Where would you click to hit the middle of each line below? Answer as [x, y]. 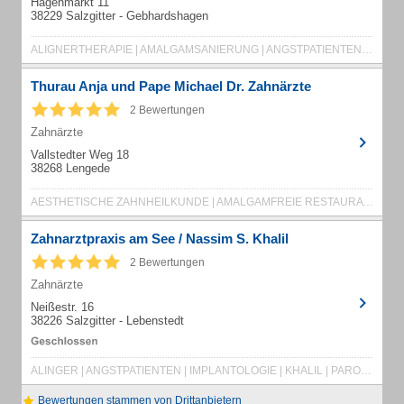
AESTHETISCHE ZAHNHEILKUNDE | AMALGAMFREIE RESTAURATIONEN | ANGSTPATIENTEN [368, 202]
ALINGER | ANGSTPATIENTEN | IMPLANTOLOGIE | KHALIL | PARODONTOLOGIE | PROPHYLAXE [366, 371]
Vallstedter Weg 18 [80, 155]
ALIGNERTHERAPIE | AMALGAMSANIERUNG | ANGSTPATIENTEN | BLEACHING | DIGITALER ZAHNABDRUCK [367, 50]
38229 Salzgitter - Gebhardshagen [119, 16]
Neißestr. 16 [62, 307]
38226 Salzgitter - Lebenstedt [107, 321]
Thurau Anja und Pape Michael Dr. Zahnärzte [171, 86]
